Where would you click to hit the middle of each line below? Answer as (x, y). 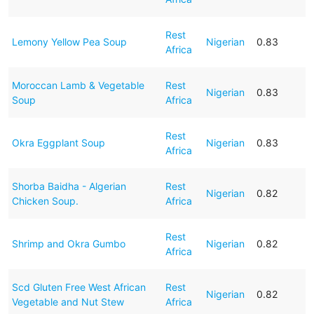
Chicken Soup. (45, 200)
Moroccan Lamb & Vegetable (78, 85)
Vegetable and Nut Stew (68, 301)
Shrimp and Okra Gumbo (68, 243)
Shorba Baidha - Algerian (69, 186)
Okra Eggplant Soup (58, 142)
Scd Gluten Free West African (78, 287)
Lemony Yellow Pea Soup (69, 41)
